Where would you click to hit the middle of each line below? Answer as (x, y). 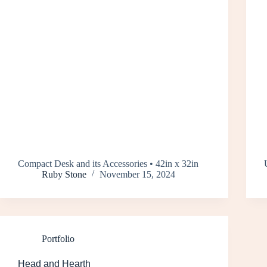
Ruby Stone (64, 174)
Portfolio (58, 238)
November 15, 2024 (137, 174)
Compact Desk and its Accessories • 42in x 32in (108, 163)
